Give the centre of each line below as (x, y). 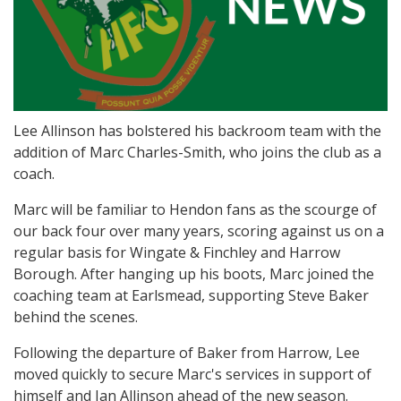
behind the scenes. (76, 317)
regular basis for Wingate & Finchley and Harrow (177, 253)
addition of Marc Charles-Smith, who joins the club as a (197, 153)
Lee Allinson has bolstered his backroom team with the (197, 131)
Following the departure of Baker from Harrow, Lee (187, 353)
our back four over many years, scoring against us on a (199, 231)
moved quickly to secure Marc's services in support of (192, 375)
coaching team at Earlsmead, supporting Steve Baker (191, 296)
